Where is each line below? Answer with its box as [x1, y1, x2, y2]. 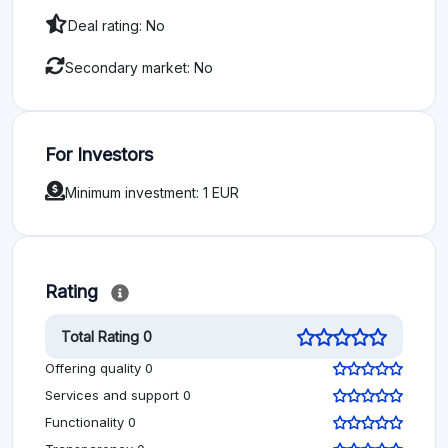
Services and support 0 [45, 387, 191, 404]
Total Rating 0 [61, 328, 152, 346]
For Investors [45, 144, 153, 165]
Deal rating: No [68, 16, 165, 34]
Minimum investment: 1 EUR [65, 183, 239, 201]
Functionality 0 [45, 414, 136, 431]
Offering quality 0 [45, 360, 153, 377]
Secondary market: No [65, 58, 213, 76]
